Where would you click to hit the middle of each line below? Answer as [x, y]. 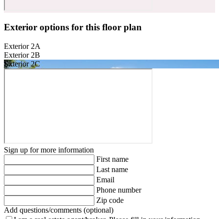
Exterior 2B [22, 55]
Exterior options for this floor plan [73, 27]
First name [112, 159]
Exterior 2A [22, 46]
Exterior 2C [22, 64]
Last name [112, 169]
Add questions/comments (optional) [59, 210]
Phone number [119, 190]
